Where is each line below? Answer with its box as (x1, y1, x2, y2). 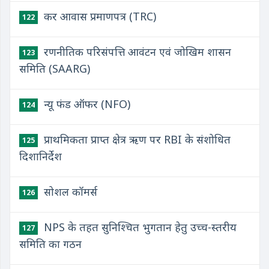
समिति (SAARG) (19, 61, 90, 76)
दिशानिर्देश (19, 149, 62, 163)
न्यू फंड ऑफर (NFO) (41, 97, 130, 111)
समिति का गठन (19, 237, 82, 251)
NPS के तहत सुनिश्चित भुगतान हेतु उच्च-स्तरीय (41, 220, 237, 234)
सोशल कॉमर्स (41, 184, 97, 199)
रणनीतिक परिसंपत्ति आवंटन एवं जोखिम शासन (41, 44, 231, 59)
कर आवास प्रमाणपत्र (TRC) (41, 9, 156, 23)
